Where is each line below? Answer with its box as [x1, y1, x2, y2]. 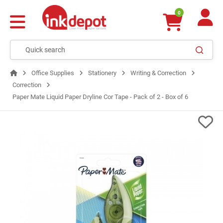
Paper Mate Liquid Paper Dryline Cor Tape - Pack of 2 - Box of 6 [12, 93, 188, 101]
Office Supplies [31, 69, 74, 77]
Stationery [88, 69, 116, 77]
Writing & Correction [130, 69, 186, 77]
